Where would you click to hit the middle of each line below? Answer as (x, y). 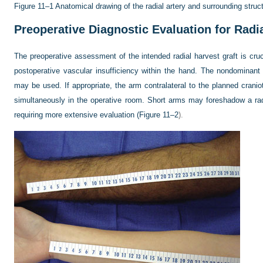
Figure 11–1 (34, 6)
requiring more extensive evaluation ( (77, 115)
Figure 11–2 (159, 115)
